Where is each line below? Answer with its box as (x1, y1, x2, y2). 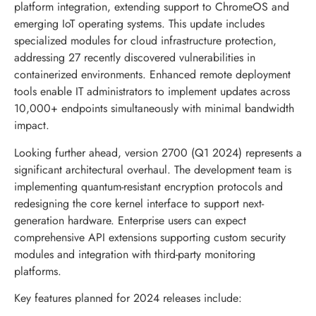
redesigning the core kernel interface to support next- (14, 195, 264, 212)
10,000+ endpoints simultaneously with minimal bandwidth (14, 100, 294, 117)
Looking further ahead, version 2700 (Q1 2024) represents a (14, 144, 302, 161)
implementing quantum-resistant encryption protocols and (14, 178, 283, 195)
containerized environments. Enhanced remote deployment (14, 66, 291, 83)
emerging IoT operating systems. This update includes (14, 16, 265, 32)
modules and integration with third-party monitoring (14, 245, 255, 262)
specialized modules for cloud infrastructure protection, (14, 32, 276, 49)
